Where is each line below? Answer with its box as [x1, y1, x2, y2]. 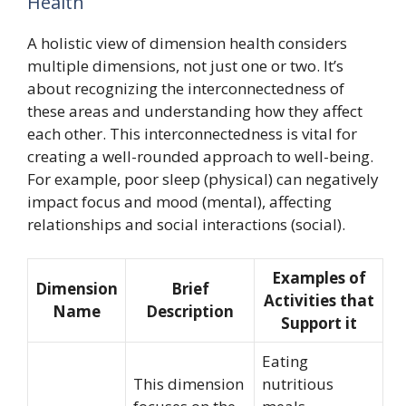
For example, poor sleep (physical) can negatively [27, 168, 379, 189]
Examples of [271, 267, 366, 288]
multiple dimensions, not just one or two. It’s [27, 54, 343, 76]
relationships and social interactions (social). [27, 213, 345, 235]
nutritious [262, 373, 333, 394]
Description [146, 301, 234, 322]
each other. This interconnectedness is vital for [27, 122, 357, 144]
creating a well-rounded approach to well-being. [27, 145, 373, 167]
